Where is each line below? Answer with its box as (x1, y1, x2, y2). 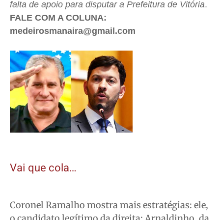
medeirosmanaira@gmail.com (10, 26, 136, 36)
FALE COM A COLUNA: (10, 13, 107, 23)
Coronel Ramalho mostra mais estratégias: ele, (10, 199, 208, 211)
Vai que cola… (10, 160, 77, 176)
